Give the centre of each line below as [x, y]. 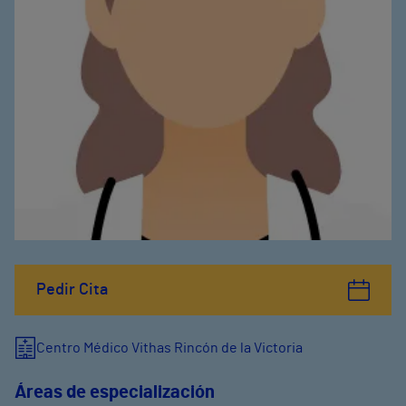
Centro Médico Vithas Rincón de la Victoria [169, 348]
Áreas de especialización [115, 392]
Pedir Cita [72, 290]
